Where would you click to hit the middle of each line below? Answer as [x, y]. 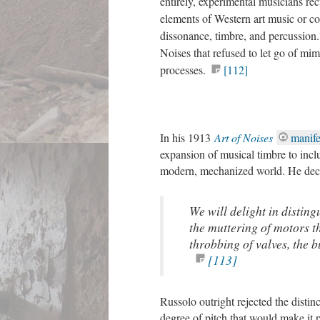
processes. [185, 70]
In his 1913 [187, 137]
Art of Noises [244, 137]
